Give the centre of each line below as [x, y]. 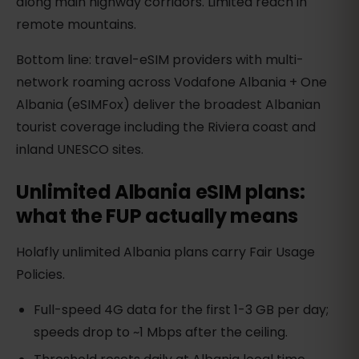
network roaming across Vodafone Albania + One [171, 83]
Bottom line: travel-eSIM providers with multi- [160, 60]
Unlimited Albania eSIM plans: [161, 192]
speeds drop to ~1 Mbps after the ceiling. [161, 333]
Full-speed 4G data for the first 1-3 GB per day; [182, 310]
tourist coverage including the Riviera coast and [166, 127]
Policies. [40, 275]
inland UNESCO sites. [80, 150]
